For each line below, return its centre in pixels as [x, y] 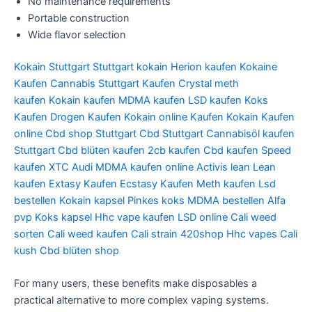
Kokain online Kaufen [174, 117]
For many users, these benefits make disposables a [135, 284]
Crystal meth [209, 83]
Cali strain [154, 234]
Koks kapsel [63, 217]
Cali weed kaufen [88, 234]
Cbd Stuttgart [171, 133]
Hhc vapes [252, 234]
